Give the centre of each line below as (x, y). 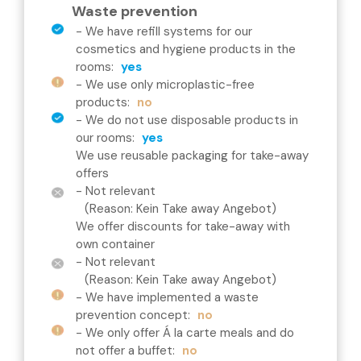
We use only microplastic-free (170, 85)
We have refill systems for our (169, 31)
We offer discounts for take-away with (183, 226)
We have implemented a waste (172, 297)
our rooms (104, 138)
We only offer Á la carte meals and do (190, 333)
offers (92, 173)
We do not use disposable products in (192, 120)
